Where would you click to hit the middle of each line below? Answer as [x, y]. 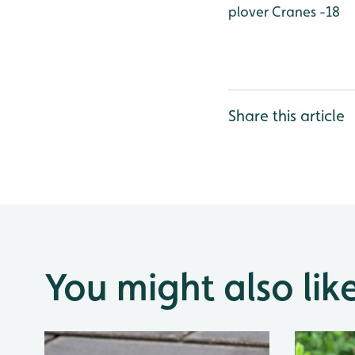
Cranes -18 [304, 11]
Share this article [286, 116]
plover [248, 11]
